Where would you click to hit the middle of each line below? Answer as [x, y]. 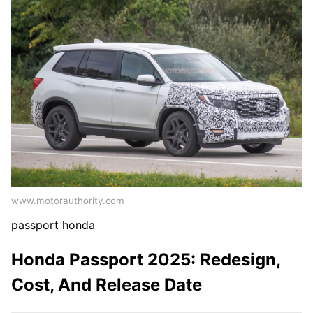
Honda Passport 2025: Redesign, [146, 259]
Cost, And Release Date [107, 284]
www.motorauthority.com [68, 200]
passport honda [53, 225]
